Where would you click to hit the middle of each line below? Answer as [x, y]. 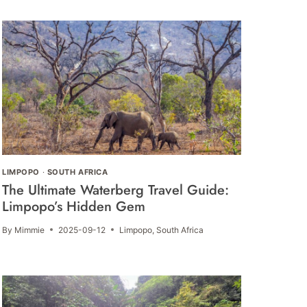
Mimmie [30, 230]
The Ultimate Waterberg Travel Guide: [116, 190]
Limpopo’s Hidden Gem [74, 206]
